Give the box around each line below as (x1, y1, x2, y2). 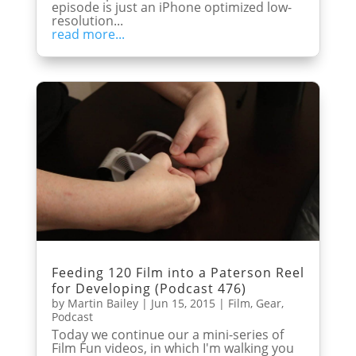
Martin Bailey (67, 296, 138, 311)
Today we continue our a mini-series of (51, 326, 284, 344)
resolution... (51, 11, 123, 29)
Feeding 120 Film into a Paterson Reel (51, 264, 304, 282)
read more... (51, 25, 125, 43)
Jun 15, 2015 (150, 296, 215, 311)
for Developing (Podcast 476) (51, 280, 246, 298)
